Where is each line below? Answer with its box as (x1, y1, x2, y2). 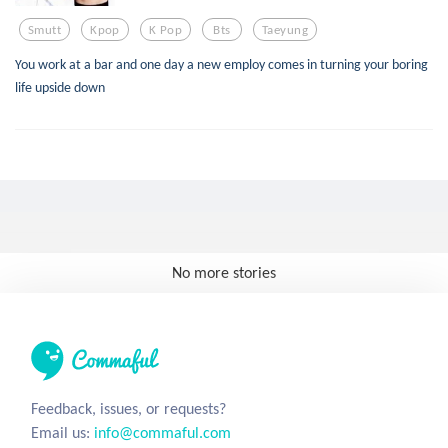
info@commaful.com (94, 423, 231, 442)
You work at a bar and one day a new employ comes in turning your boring (15, 55, 428, 73)
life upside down (15, 78, 105, 96)
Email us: (31, 423, 94, 442)
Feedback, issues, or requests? (31, 399, 226, 418)
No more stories (172, 263, 276, 282)
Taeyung (262, 21, 309, 37)
